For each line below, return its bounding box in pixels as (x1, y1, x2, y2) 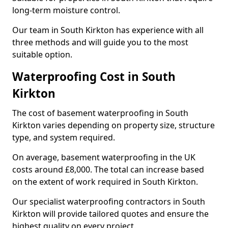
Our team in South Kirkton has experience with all (12, 24, 204, 36)
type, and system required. (12, 132, 115, 143)
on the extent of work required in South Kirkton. (12, 176, 198, 187)
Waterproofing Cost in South (12, 69, 176, 84)
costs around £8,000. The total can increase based (12, 164, 204, 175)
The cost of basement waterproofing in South (12, 107, 188, 119)
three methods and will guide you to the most (12, 37, 188, 48)
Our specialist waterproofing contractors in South (12, 196, 205, 207)
